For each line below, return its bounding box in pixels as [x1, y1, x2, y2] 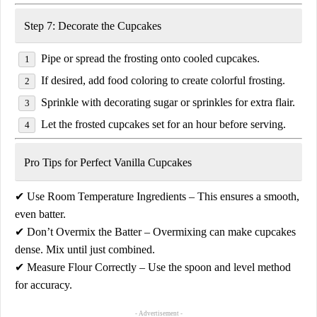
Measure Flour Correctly [27, 260, 137, 273]
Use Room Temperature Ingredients [27, 190, 186, 202]
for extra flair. [232, 96, 295, 108]
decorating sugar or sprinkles [104, 96, 232, 108]
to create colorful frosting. [168, 74, 285, 86]
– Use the [137, 260, 185, 273]
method [255, 260, 291, 273]
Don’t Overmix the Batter [27, 225, 142, 238]
